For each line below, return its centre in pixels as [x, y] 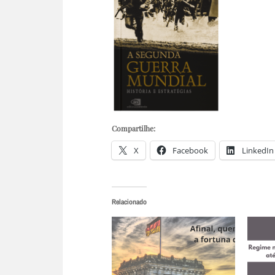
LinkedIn [258, 150]
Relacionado [129, 202]
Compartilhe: [134, 128]
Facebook [190, 150]
